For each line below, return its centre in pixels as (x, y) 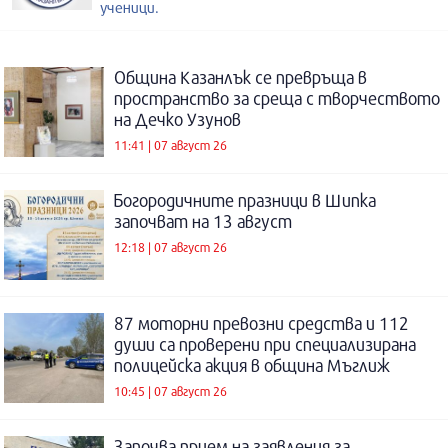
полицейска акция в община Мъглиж (252, 366)
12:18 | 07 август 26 (170, 246)
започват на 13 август (203, 222)
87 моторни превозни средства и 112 (261, 324)
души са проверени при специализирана (265, 345)
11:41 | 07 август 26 (170, 144)
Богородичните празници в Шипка (245, 201)
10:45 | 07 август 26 (170, 390)
